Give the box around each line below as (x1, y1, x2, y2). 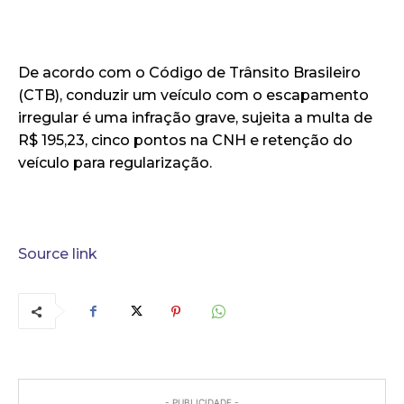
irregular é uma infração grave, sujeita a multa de (18, 109, 372, 127)
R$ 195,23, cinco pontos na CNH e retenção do (18, 132, 353, 150)
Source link (18, 245, 97, 263)
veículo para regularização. (18, 154, 212, 172)
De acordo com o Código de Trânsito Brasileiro (18, 64, 361, 82)
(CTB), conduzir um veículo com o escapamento (18, 87, 369, 105)
